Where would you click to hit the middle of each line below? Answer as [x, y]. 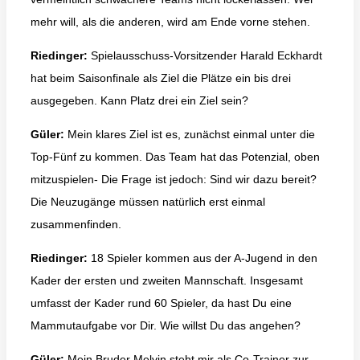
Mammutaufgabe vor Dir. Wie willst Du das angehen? [166, 325]
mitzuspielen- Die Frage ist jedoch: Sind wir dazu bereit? [174, 179]
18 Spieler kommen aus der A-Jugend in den [202, 258]
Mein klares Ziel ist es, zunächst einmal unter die [190, 134]
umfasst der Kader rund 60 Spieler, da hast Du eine [161, 303]
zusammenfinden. [76, 224]
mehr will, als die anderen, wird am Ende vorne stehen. [170, 21]
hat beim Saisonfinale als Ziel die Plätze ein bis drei [161, 78]
